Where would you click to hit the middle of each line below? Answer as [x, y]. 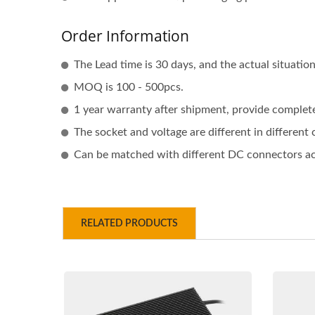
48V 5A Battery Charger [156, 269]
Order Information [125, 36]
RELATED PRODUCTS [129, 224]
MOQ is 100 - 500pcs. [129, 87]
